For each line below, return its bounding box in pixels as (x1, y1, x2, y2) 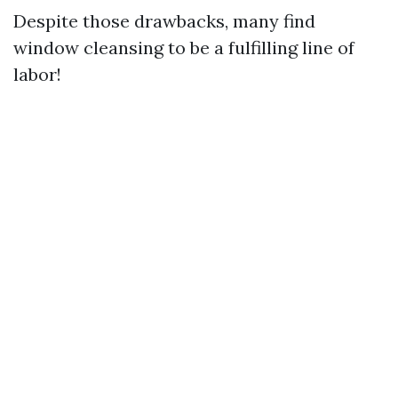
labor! (13, 63, 61, 85)
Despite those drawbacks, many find (13, 10, 315, 32)
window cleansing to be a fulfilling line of (13, 36, 354, 59)
